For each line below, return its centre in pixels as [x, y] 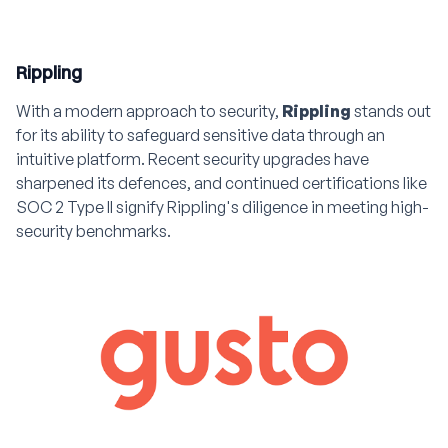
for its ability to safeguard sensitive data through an [200, 135]
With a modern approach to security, [149, 111]
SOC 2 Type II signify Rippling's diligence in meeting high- [222, 207]
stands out [391, 111]
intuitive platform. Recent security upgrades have [192, 159]
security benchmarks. [93, 231]
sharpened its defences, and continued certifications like [221, 183]
